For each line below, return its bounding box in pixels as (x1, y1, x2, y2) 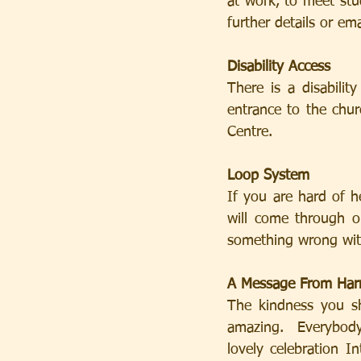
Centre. (227, 125, 272, 139)
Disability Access (227, 60, 330, 74)
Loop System (227, 168, 309, 183)
